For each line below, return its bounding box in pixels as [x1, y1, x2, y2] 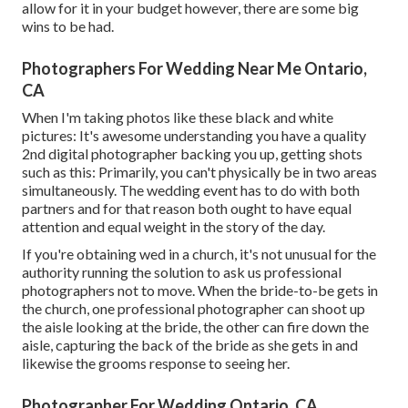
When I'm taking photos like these [22, 107, 235, 126]
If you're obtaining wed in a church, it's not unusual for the [22, 244, 376, 262]
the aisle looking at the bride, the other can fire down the [22, 317, 369, 335]
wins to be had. [22, 16, 114, 35]
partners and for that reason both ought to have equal [22, 199, 352, 217]
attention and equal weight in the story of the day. [22, 217, 325, 235]
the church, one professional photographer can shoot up [22, 299, 365, 317]
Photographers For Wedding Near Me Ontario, [22, 57, 367, 78]
